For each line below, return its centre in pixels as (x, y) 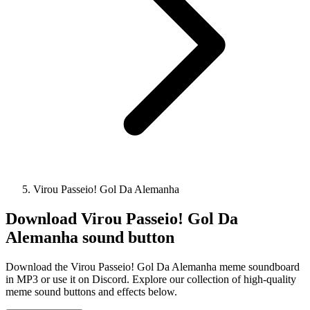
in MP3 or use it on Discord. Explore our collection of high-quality (151, 279)
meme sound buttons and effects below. (91, 291)
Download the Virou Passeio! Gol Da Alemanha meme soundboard (153, 266)
